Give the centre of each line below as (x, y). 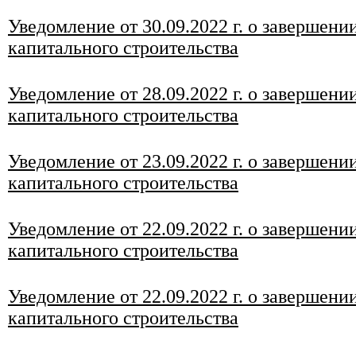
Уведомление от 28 (85, 94)
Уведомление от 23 (85, 161)
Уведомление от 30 (85, 26)
